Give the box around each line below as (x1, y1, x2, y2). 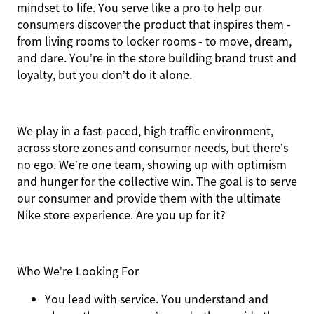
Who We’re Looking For (17, 262, 139, 279)
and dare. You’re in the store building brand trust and (17, 49, 296, 66)
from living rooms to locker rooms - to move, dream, (17, 32, 292, 49)
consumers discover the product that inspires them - (17, 15, 291, 32)
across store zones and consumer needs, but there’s (17, 139, 288, 156)
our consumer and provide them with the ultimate (17, 189, 281, 206)
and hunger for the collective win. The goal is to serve (17, 172, 297, 189)
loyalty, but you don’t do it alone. (17, 66, 195, 83)
